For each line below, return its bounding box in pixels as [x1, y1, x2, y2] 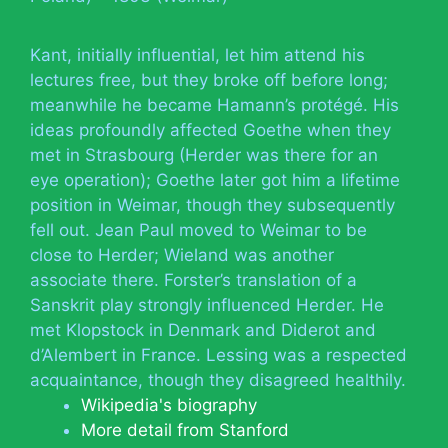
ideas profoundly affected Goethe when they [30, 119, 391, 140]
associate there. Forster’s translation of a [30, 269, 357, 290]
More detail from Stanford [81, 419, 289, 440]
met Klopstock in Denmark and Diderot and [30, 319, 376, 340]
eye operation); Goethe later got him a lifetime [30, 169, 400, 190]
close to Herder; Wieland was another [30, 244, 334, 265]
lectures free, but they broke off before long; [30, 69, 388, 90]
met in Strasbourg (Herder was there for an [30, 144, 378, 165]
